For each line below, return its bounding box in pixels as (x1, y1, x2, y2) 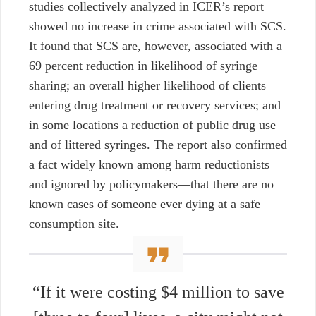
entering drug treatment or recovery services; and (29, 98, 281, 113)
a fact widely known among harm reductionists (29, 157, 269, 172)
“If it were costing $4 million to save (32, 283, 284, 302)
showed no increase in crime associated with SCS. (29, 19, 286, 34)
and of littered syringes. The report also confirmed (29, 138, 287, 152)
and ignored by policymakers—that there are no (29, 177, 274, 192)
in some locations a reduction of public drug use (29, 118, 276, 133)
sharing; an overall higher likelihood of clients (29, 78, 266, 93)
